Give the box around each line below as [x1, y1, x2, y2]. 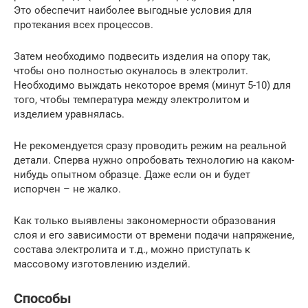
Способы [14, 290, 71, 307]
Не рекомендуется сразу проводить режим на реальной [14, 139, 287, 152]
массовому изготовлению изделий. [14, 257, 190, 270]
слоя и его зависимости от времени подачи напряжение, [14, 228, 294, 241]
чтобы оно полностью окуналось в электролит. [14, 64, 248, 77]
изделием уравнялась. [14, 107, 124, 120]
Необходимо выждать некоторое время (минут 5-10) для [14, 78, 291, 91]
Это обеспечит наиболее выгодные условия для [14, 3, 252, 16]
